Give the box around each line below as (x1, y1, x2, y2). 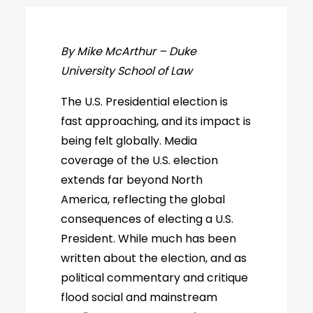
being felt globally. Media (61, 133, 198, 149)
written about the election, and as (61, 250, 247, 266)
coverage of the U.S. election (61, 152, 219, 168)
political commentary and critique (61, 270, 249, 286)
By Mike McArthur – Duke (61, 43, 197, 59)
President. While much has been (61, 231, 237, 247)
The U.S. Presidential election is (61, 94, 228, 110)
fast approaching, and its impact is (61, 113, 252, 129)
